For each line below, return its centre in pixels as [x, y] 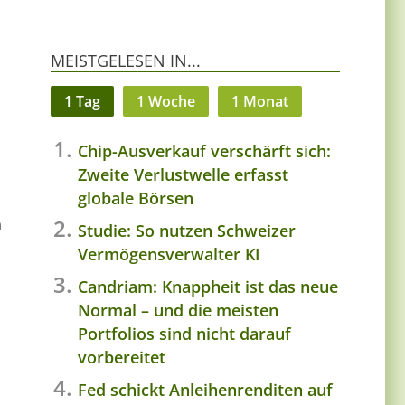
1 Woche [166, 101]
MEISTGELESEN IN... [126, 60]
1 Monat [260, 101]
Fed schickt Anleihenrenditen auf [205, 389]
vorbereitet [122, 357]
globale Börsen [136, 198]
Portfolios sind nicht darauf [184, 333]
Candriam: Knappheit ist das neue [208, 286]
